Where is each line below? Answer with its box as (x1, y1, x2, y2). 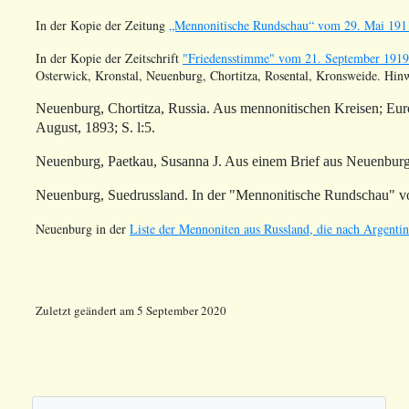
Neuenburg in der (36, 220, 130, 238)
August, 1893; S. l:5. (36, 120, 155, 136)
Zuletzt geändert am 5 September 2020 (36, 302, 226, 320)
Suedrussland (108, 187, 184, 204)
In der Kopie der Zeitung (36, 16, 169, 35)
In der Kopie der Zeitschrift (36, 49, 183, 68)
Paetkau (108, 153, 153, 170)
